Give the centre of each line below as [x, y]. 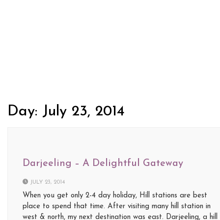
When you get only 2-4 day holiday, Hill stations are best [115, 196]
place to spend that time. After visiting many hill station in [117, 206]
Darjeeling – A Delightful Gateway [103, 164]
